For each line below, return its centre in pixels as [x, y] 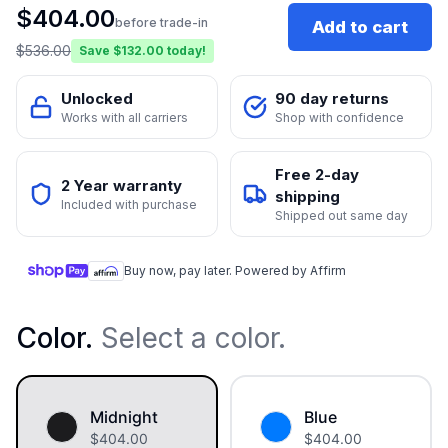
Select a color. [189, 338]
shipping [307, 197]
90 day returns [332, 99]
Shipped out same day [341, 216]
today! [186, 51]
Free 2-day [317, 175]
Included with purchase [129, 205]
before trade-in [161, 23]
